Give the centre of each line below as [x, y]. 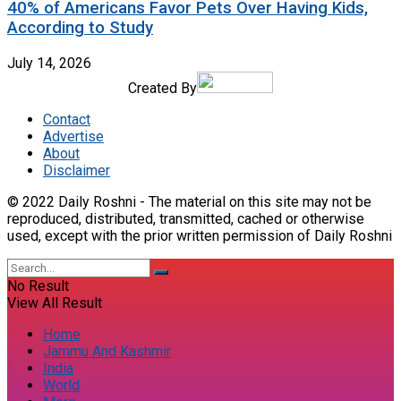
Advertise [73, 136]
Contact [67, 119]
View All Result [55, 303]
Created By [162, 88]
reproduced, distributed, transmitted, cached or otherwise [186, 218]
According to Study [80, 27]
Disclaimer [77, 170]
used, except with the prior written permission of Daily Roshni [200, 235]
